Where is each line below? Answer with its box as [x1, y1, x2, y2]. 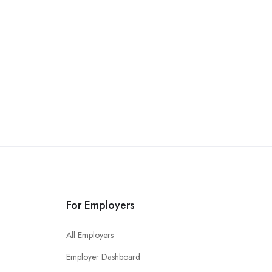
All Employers [66, 228, 114, 241]
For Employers [66, 197, 135, 213]
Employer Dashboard [66, 250, 140, 263]
